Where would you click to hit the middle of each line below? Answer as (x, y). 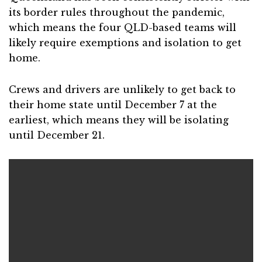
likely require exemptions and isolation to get (125, 42)
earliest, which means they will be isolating (119, 120)
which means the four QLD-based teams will (123, 27)
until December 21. (57, 135)
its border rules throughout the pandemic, (117, 12)
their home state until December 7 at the (113, 104)
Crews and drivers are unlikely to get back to (122, 89)
